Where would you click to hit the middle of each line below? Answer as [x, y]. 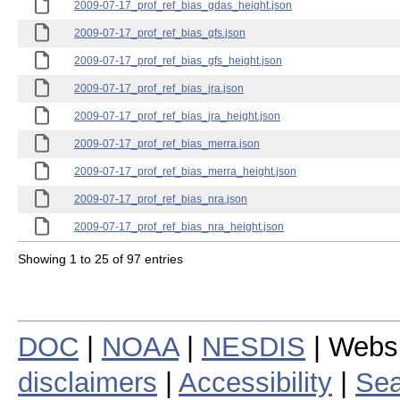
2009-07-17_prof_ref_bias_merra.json [167, 144]
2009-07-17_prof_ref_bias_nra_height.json [179, 227]
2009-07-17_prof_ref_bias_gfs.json [160, 33]
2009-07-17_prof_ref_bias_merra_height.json [185, 171]
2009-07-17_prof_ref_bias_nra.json [161, 199]
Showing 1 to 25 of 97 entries [100, 258]
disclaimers [87, 382]
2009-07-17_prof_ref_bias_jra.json [159, 88]
